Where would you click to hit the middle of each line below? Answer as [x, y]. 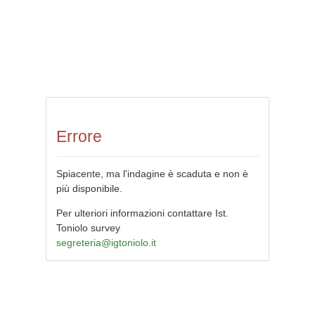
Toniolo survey [88, 228]
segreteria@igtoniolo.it [106, 243]
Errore [79, 137]
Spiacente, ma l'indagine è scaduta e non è [152, 174]
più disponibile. [89, 188]
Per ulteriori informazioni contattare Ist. [142, 213]
